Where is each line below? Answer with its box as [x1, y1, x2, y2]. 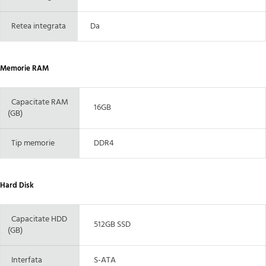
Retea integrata [8, 19, 66, 33]
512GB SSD [87, 217, 131, 232]
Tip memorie [8, 136, 55, 150]
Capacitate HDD [8, 212, 67, 226]
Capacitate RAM [8, 95, 68, 109]
